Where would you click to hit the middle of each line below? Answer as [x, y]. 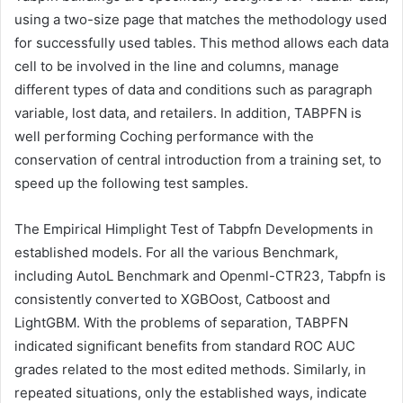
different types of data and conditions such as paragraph [193, 89]
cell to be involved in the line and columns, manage [177, 66]
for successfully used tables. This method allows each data [201, 42]
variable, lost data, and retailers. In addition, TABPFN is [188, 112]
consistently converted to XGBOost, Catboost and [172, 299]
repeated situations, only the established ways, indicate [191, 392]
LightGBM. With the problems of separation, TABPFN [181, 322]
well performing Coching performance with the [164, 136]
